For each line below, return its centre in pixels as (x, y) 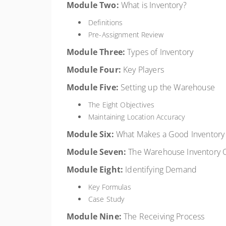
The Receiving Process (163, 216)
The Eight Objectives (121, 105)
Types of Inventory (159, 52)
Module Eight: (95, 169)
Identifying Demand (160, 169)
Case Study (106, 199)
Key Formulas (110, 187)
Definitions (106, 22)
